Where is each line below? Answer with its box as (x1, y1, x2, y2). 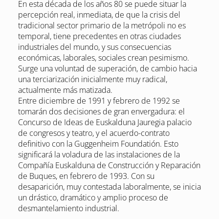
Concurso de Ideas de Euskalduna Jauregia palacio (18, 117, 192, 128)
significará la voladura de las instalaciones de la (18, 149, 180, 160)
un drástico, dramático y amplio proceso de (18, 192, 168, 203)
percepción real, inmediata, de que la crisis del (18, 9, 180, 21)
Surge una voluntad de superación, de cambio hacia (18, 63, 197, 74)
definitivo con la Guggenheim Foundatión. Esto (18, 138, 178, 150)
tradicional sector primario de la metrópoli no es (18, 20, 186, 31)
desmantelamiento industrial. (18, 203, 119, 214)
